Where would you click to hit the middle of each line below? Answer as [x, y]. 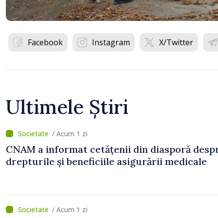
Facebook [45, 42]
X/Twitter [176, 42]
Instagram [111, 42]
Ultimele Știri [67, 107]
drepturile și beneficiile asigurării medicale [106, 161]
